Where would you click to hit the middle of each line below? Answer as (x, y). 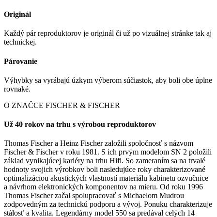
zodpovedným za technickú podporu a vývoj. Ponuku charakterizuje (108, 204)
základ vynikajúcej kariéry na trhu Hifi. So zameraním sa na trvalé (105, 161)
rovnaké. (17, 89)
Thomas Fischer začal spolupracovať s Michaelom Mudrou (94, 196)
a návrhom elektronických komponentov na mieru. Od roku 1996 (103, 187)
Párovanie (21, 61)
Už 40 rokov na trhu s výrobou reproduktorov (80, 124)
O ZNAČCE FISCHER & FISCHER (62, 105)
